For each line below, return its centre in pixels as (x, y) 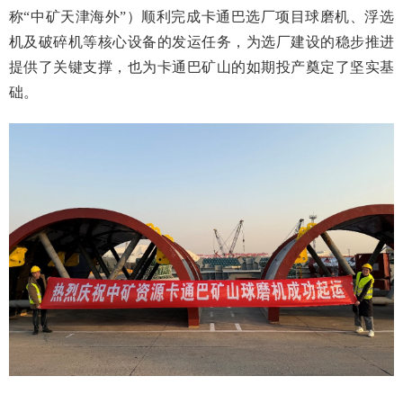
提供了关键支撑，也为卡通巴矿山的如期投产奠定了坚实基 (201, 67)
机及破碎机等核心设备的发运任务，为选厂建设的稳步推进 (201, 42)
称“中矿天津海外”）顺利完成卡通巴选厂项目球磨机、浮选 (201, 17)
